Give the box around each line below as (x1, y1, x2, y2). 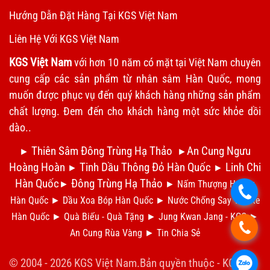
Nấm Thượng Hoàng (177, 178, 255, 190)
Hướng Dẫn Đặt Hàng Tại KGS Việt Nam (9, 8, 178, 22)
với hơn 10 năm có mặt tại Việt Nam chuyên (72, 55, 262, 69)
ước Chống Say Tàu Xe (173, 194, 260, 206)
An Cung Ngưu (187, 143, 251, 158)
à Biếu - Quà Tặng (75, 210, 144, 222)
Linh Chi (225, 160, 261, 174)
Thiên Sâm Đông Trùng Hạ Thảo (31, 143, 172, 158)
